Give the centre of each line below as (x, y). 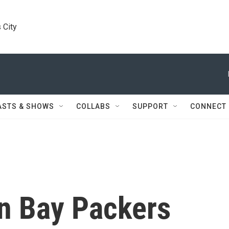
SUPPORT (150, 106)
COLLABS (93, 106)
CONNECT (208, 106)
